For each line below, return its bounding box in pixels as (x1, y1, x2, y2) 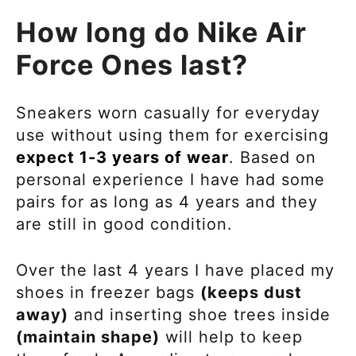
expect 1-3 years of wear (16, 147, 229, 167)
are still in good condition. (16, 214, 233, 234)
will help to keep (160, 327, 303, 346)
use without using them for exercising (16, 125, 329, 145)
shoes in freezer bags (16, 282, 200, 302)
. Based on (229, 147, 316, 167)
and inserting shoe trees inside (68, 304, 331, 324)
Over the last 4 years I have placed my (16, 260, 335, 280)
